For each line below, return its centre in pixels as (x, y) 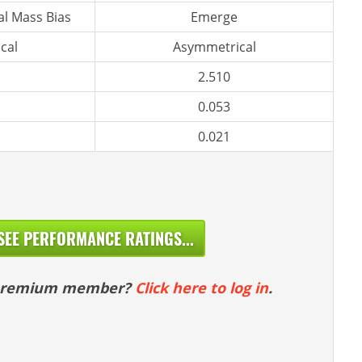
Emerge (214, 17)
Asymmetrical (214, 47)
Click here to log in (201, 288)
